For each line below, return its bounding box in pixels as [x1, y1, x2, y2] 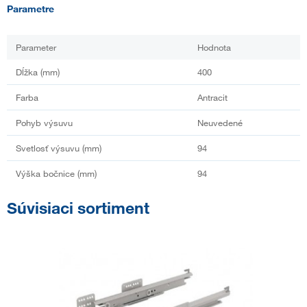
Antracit [197, 91, 228, 103]
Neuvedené [197, 116, 243, 128]
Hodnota [197, 41, 231, 53]
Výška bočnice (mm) [16, 167, 97, 179]
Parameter [16, 41, 56, 53]
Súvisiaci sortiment [7, 197, 149, 217]
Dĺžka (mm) [16, 66, 60, 77]
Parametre [7, 2, 54, 14]
